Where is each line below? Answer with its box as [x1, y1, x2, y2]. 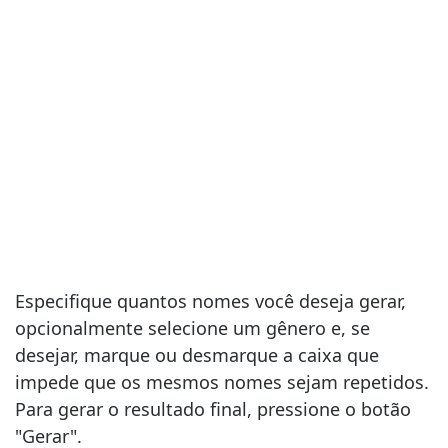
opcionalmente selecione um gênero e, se [15, 316, 370, 340]
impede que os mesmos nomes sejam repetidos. [15, 370, 429, 394]
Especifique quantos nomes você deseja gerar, [15, 289, 406, 313]
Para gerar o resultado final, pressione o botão [15, 397, 411, 421]
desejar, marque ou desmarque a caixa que [15, 343, 379, 367]
